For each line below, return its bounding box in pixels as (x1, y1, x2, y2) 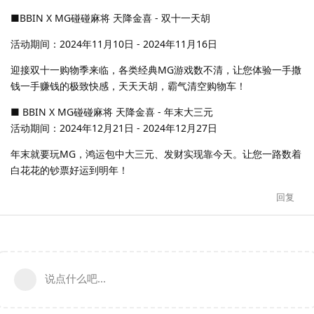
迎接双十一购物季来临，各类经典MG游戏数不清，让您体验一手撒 (11, 62, 301, 76)
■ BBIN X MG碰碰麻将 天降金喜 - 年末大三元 (11, 104, 213, 118)
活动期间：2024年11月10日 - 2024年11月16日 (11, 36, 217, 50)
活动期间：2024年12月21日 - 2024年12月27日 (11, 121, 217, 135)
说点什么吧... (45, 271, 106, 285)
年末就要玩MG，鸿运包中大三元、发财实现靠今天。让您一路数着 (11, 146, 301, 161)
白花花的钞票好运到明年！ (11, 163, 128, 177)
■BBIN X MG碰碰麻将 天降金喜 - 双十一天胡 (11, 11, 210, 25)
